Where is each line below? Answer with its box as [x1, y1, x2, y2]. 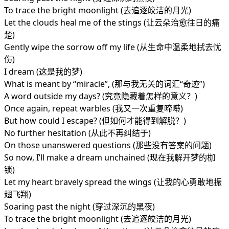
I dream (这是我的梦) [4, 66, 82, 78]
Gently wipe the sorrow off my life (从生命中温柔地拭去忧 [4, 41, 221, 53]
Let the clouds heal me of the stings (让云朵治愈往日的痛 [4, 17, 220, 29]
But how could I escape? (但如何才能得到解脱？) [4, 115, 186, 127]
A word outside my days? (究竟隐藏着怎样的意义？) [4, 90, 197, 102]
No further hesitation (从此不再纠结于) [4, 127, 151, 139]
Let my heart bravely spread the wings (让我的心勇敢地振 [4, 176, 222, 188]
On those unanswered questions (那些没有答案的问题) [4, 140, 212, 151]
